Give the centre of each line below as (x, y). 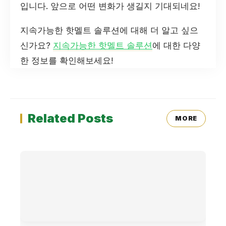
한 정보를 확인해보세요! (67, 61)
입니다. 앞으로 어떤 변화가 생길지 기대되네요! (110, 6)
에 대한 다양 (176, 46)
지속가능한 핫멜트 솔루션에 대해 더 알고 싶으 (109, 31)
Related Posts (70, 119)
